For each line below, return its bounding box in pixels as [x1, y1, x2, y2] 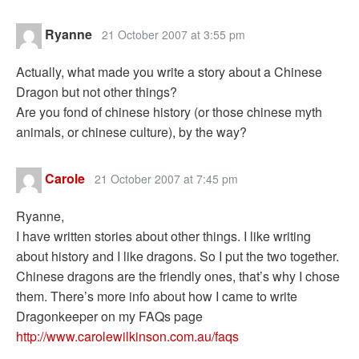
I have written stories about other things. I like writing [16, 227, 311, 245]
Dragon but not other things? [16, 83, 177, 101]
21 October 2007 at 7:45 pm [95, 171, 238, 188]
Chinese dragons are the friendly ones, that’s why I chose [16, 267, 340, 285]
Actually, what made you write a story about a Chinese [16, 63, 322, 81]
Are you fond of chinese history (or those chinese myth [16, 103, 322, 121]
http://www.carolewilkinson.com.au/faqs [16, 327, 239, 345]
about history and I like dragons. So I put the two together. [16, 247, 339, 265]
